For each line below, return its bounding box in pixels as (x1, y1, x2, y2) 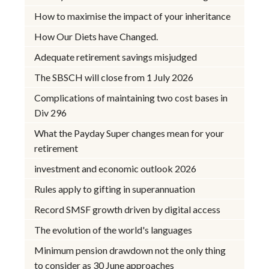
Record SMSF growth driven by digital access (34, 204, 221, 216)
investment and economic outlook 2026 (34, 163, 197, 175)
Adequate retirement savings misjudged (34, 51, 198, 63)
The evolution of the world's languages (34, 224, 193, 236)
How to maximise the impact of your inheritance (34, 10, 231, 22)
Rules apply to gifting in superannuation (34, 183, 196, 195)
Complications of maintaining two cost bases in (34, 92, 228, 104)
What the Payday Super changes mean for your (34, 127, 225, 139)
